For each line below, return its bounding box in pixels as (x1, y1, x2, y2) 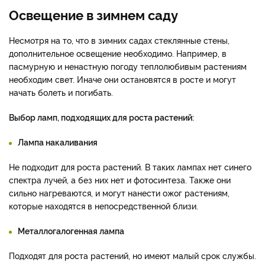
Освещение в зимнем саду (9, 5, 178, 23)
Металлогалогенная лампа (18, 224, 124, 236)
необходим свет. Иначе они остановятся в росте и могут (9, 73, 236, 85)
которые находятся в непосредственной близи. (9, 199, 198, 211)
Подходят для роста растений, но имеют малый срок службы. (9, 249, 256, 261)
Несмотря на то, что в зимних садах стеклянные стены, (9, 34, 230, 46)
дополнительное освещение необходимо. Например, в (9, 47, 227, 59)
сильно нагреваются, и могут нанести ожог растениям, (9, 186, 230, 198)
